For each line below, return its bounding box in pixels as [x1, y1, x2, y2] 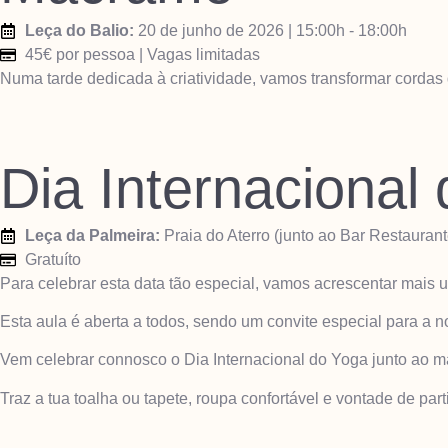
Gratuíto [25, 250, 81, 268]
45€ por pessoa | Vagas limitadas [25, 46, 260, 64]
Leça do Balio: [25, 22, 134, 40]
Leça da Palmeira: [25, 226, 160, 244]
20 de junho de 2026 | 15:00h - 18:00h [134, 22, 407, 40]
